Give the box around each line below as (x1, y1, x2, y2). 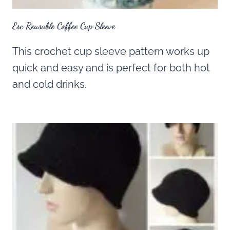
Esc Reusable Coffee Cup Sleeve (12, 20, 115, 32)
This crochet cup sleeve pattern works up (12, 45, 209, 58)
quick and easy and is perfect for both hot (12, 62, 210, 74)
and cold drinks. (12, 78, 87, 91)
